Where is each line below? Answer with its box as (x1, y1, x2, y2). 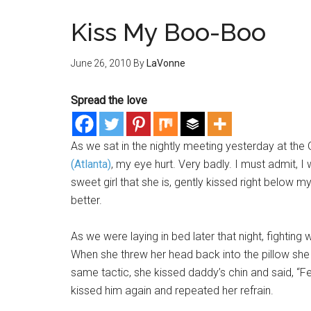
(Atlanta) (71, 158, 111, 171)
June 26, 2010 (71, 58, 131, 69)
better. (71, 194, 102, 207)
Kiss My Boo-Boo (71, 17, 266, 47)
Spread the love (71, 94, 147, 107)
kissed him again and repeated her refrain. (71, 284, 274, 297)
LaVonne (146, 58, 185, 69)
